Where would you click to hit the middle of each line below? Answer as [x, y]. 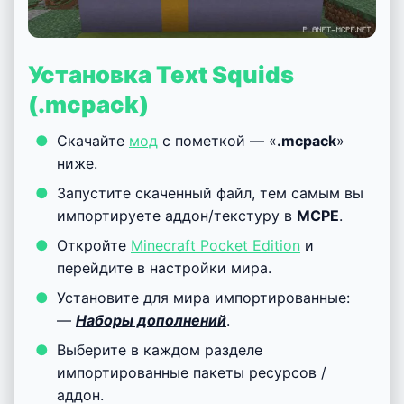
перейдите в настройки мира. [164, 268]
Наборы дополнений [151, 321]
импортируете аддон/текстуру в [177, 216]
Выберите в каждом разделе [160, 350]
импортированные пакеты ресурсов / [192, 373]
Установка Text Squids [161, 75]
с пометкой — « [217, 141]
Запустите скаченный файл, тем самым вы [210, 193]
